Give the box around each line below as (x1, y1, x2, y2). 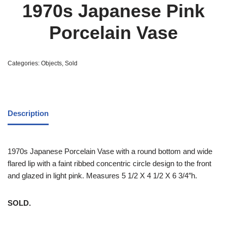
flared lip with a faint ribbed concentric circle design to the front (8, 159, 211, 168)
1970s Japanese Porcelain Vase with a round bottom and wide (8, 146, 212, 156)
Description (8, 109, 49, 118)
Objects (41, 59, 62, 67)
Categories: (8, 59, 41, 67)
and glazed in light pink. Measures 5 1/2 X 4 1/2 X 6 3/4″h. (8, 171, 197, 180)
